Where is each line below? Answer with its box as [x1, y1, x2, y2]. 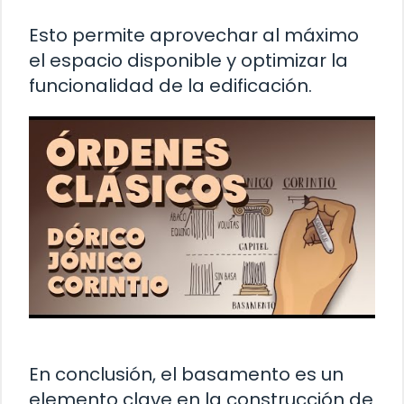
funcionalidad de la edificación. [29, 72, 312, 98]
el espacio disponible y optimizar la [29, 47, 348, 73]
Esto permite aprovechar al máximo [29, 22, 359, 48]
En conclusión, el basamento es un [29, 361, 344, 387]
